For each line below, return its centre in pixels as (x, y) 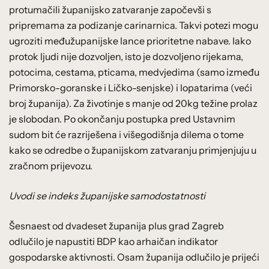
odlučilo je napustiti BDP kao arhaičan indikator (113, 241)
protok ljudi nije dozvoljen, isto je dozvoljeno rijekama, (126, 56)
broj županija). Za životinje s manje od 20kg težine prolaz (133, 103)
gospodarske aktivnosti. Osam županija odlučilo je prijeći (134, 257)
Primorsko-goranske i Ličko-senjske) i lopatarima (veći (131, 87)
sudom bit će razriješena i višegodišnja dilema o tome (126, 134)
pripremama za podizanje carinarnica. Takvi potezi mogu (134, 25)
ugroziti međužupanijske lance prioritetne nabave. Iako (130, 41)
